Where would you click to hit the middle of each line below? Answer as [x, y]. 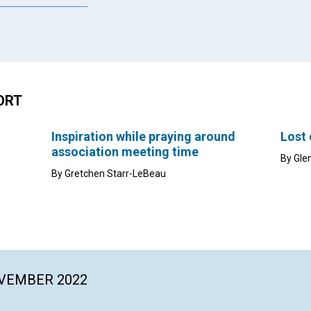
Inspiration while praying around [143, 137]
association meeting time [125, 152]
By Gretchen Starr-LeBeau [109, 174]
